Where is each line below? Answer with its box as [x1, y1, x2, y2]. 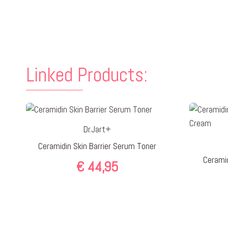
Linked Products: [26, 63, 148, 87]
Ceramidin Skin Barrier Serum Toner [38, 140, 157, 152]
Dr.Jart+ [83, 124, 111, 135]
